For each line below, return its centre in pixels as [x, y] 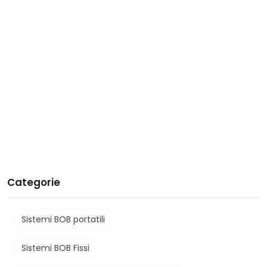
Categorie [34, 183]
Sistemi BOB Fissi [55, 248]
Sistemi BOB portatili [63, 220]
